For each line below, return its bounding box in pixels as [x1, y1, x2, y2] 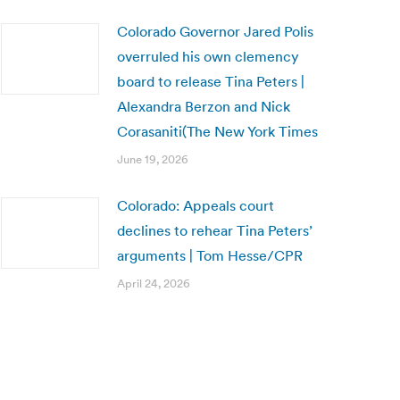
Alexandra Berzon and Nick [117, 97, 290, 115]
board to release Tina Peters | [117, 72, 304, 90]
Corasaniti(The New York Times [117, 122, 318, 140]
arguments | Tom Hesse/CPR [117, 246, 303, 264]
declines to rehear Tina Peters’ [117, 221, 312, 239]
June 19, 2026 [117, 152, 188, 167]
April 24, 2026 [117, 276, 190, 291]
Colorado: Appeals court [117, 196, 274, 214]
